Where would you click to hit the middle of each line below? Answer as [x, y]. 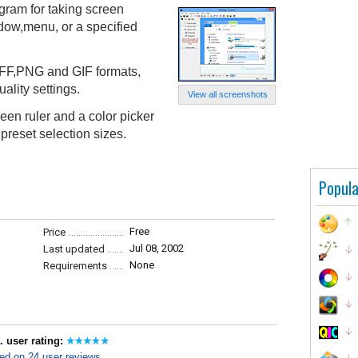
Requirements [75, 266]
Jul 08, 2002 [157, 248]
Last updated [74, 249]
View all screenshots [228, 94]
